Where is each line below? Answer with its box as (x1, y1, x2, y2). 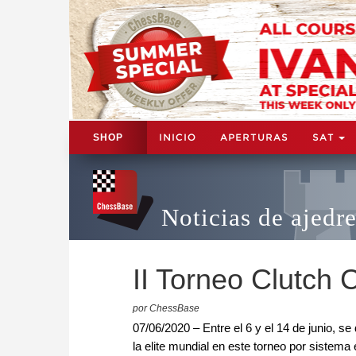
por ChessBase (133, 302, 199, 314)
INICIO (159, 130, 196, 143)
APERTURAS (220, 130, 288, 143)
